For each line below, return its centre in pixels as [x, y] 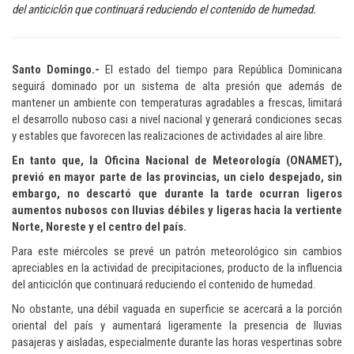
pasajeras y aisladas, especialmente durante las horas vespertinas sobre [177, 342]
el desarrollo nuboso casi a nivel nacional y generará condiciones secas [177, 119]
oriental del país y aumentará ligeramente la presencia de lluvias [177, 325]
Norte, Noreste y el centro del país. [99, 226]
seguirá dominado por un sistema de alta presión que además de [177, 86]
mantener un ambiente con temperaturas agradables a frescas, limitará [177, 102]
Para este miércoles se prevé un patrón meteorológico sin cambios [177, 251]
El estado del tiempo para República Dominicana [221, 69]
